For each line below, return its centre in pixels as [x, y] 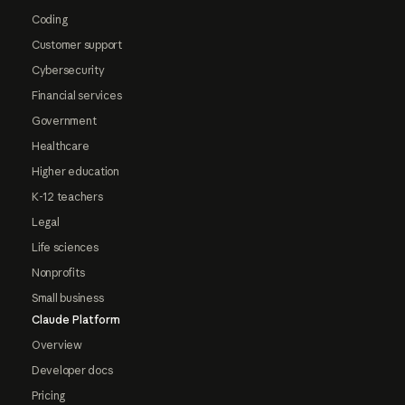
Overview [57, 344]
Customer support [77, 44]
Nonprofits [58, 272]
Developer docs [72, 370]
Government [64, 120]
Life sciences [65, 247]
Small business [67, 297]
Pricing [48, 395]
